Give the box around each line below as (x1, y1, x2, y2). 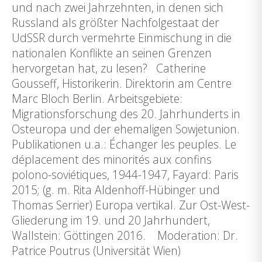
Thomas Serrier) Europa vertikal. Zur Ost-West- (12, 197, 250, 213)
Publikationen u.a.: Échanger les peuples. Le (12, 136, 236, 152)
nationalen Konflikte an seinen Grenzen (12, 45, 212, 61)
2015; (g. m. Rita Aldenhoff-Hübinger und (12, 182, 220, 198)
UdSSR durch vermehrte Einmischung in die (12, 30, 232, 46)
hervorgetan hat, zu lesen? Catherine (12, 60, 206, 76)
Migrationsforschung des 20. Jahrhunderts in (12, 106, 240, 122)
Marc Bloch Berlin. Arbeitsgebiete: (12, 91, 182, 106)
